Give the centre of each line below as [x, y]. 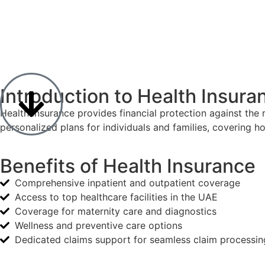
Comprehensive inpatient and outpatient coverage [127, 183]
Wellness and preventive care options [98, 226]
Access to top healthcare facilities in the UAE [116, 197]
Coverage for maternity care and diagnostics [116, 211]
